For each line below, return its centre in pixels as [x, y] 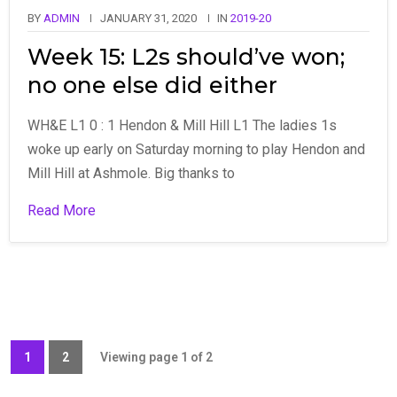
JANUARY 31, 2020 [148, 18]
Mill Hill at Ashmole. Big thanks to [131, 173]
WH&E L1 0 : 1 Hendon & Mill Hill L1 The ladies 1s [182, 125]
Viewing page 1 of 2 [156, 357]
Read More [62, 210]
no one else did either [152, 85]
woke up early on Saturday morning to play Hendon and [196, 149]
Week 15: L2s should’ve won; [186, 56]
